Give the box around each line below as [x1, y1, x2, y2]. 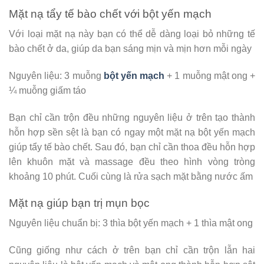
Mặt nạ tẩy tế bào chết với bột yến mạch [9, 7, 212, 20]
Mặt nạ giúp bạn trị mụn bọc [9, 196, 150, 209]
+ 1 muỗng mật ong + [164, 70, 256, 81]
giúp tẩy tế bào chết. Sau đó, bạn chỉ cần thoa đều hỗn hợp [9, 141, 255, 152]
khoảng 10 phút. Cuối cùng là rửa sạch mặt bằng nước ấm [9, 171, 253, 181]
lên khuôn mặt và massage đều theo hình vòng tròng [9, 156, 255, 167]
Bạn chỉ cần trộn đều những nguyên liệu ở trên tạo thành [9, 112, 255, 123]
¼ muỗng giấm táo [9, 85, 86, 95]
